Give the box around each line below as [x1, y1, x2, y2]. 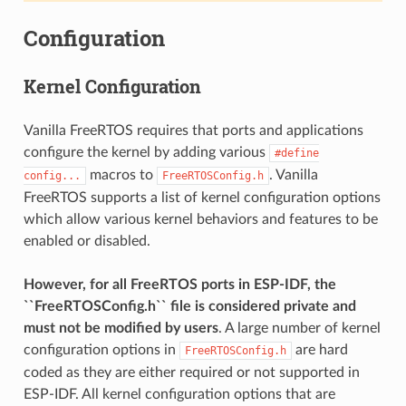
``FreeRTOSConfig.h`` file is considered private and [23, 298, 356, 314]
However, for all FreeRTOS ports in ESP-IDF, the [23, 276, 336, 292]
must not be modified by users [23, 320, 218, 335]
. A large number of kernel [217, 320, 381, 335]
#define [274, 146, 319, 159]
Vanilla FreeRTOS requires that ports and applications [23, 122, 363, 138]
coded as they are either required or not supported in [23, 364, 360, 380]
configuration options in [23, 342, 179, 357]
